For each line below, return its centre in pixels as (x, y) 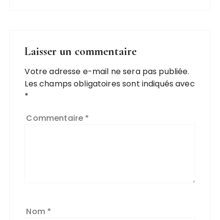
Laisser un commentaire (81, 51)
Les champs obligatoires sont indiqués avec (110, 84)
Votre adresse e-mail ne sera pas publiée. (107, 71)
